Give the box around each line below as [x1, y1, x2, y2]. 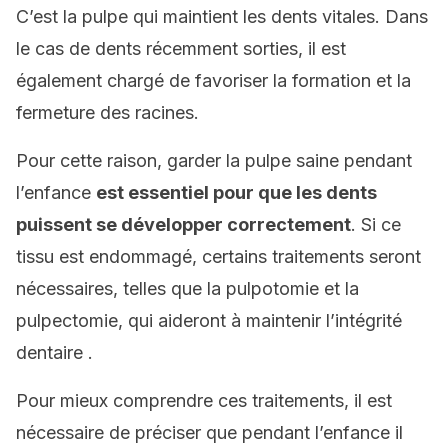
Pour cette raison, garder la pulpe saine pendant [16, 150, 412, 171]
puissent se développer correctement [16, 214, 351, 235]
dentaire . [16, 342, 93, 363]
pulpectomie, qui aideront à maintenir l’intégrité [16, 310, 402, 331]
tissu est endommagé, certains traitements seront [16, 246, 421, 267]
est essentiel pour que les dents [96, 182, 377, 203]
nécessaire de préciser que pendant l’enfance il [16, 422, 403, 443]
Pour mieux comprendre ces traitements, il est [16, 390, 392, 411]
